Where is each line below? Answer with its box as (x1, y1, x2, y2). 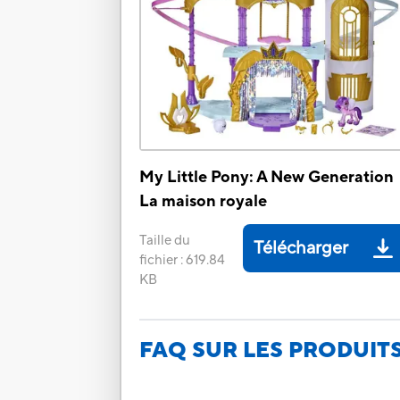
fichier (139, 252, 179, 270)
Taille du (139, 232, 191, 250)
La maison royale (139, 191, 268, 212)
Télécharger (254, 237, 349, 261)
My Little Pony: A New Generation (139, 167, 395, 188)
